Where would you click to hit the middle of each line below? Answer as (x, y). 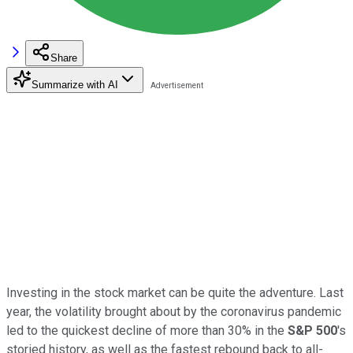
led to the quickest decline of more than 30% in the (147, 330)
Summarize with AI (75, 84)
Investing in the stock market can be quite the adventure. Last (175, 292)
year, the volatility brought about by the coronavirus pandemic (174, 311)
